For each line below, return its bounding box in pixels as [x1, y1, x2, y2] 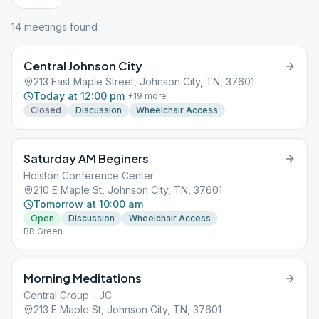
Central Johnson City [23, 58, 142, 73]
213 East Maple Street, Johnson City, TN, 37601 [33, 75, 254, 88]
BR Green [23, 226, 63, 236]
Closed [31, 105, 61, 115]
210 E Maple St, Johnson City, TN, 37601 [33, 184, 222, 196]
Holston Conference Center [23, 169, 154, 182]
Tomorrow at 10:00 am [33, 198, 143, 210]
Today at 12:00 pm [33, 90, 125, 102]
